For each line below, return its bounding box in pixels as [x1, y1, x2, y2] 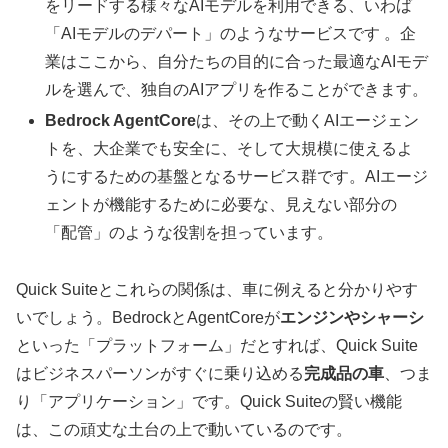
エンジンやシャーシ [280, 308, 424, 326]
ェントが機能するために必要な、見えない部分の [45, 195, 398, 213]
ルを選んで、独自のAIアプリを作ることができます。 [45, 80, 429, 98]
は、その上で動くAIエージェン [196, 111, 420, 129]
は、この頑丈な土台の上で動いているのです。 [16, 420, 352, 438]
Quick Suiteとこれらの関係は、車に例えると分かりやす [16, 280, 418, 298]
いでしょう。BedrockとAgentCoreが [16, 308, 280, 326]
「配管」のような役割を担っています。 [45, 223, 334, 241]
